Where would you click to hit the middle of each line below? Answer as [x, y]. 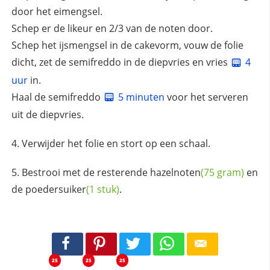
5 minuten [141, 97]
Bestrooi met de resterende [86, 173]
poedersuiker [55, 190]
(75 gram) [222, 173]
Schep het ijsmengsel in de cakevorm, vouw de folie [127, 45]
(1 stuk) [102, 190]
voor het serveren [206, 97]
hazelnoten [175, 173]
